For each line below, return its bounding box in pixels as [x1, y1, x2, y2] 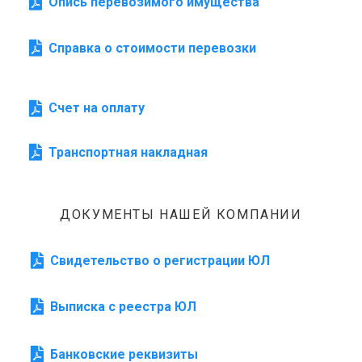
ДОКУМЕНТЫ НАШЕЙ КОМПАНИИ [60, 206, 302, 222]
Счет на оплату [48, 100, 145, 116]
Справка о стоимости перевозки [48, 40, 256, 56]
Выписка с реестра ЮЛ [50, 298, 196, 314]
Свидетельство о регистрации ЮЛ [50, 252, 270, 268]
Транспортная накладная [48, 144, 211, 160]
